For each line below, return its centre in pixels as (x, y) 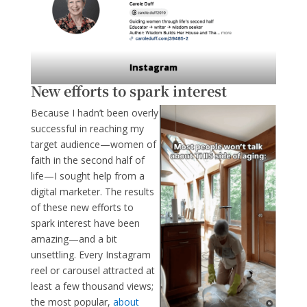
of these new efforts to (82, 208)
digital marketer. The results (92, 192)
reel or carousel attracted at (93, 271)
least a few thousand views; (92, 286)
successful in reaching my (87, 129)
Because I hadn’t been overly (94, 113)
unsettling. (53, 255)
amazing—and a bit (74, 239)
